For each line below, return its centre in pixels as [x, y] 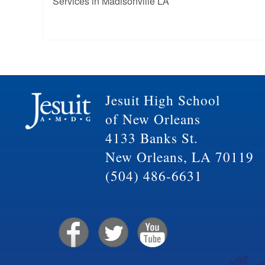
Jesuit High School [162, 101]
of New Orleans [153, 119]
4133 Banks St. [151, 138]
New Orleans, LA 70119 [179, 157]
